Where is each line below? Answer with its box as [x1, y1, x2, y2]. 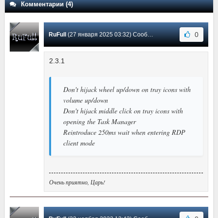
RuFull [49, 31, 66, 38]
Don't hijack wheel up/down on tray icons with [63, 84, 191, 94]
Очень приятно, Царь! [49, 178, 105, 186]
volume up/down [63, 95, 108, 105]
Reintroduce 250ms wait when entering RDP [63, 127, 185, 137]
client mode [63, 138, 95, 147]
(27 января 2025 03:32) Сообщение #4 [66, 31, 147, 38]
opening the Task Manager [63, 116, 136, 126]
